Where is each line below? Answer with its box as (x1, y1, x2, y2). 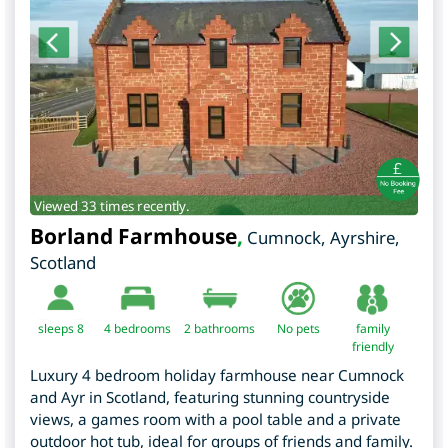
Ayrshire (330, 225, 395, 249)
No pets (277, 319, 320, 337)
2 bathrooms (184, 319, 255, 337)
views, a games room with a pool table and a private (30, 408, 401, 429)
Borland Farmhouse (30, 221, 237, 250)
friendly (351, 337, 394, 355)
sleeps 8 (37, 319, 84, 337)
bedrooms (111, 319, 171, 337)
